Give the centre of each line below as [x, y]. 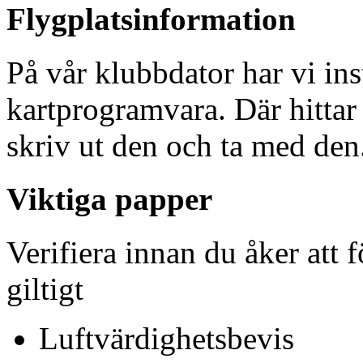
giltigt [45, 289]
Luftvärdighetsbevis [167, 339]
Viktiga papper [109, 199]
